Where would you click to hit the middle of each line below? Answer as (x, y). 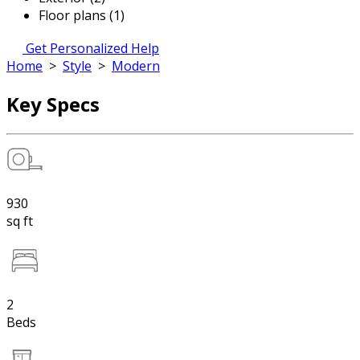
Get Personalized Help (92, 48)
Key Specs (53, 104)
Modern (136, 66)
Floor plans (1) (82, 15)
